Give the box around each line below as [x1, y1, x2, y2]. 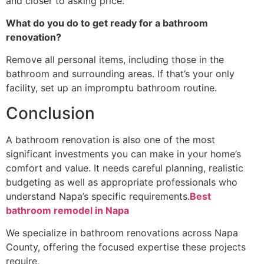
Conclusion [6, 103, 99, 123]
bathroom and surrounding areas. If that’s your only [6, 68, 235, 80]
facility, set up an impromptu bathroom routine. [6, 82, 217, 94]
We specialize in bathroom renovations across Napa [6, 227, 238, 239]
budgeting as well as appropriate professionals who [6, 176, 237, 188]
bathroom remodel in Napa [6, 204, 129, 216]
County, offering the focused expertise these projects [6, 241, 246, 253]
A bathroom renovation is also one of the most [6, 133, 215, 146]
